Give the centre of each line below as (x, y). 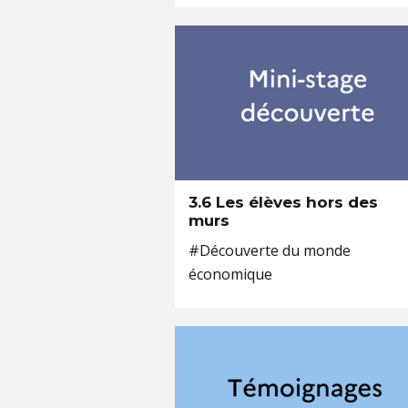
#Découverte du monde (270, 250)
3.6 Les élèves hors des (283, 202)
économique (230, 274)
